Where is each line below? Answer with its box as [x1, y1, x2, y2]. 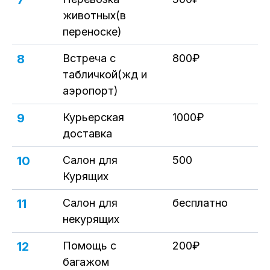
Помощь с [63, 239, 116, 252]
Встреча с [63, 52, 116, 64]
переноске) [63, 25, 122, 38]
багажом [63, 256, 109, 268]
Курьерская [63, 111, 124, 124]
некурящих [63, 213, 119, 225]
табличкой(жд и [63, 68, 147, 81]
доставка [63, 127, 112, 140]
